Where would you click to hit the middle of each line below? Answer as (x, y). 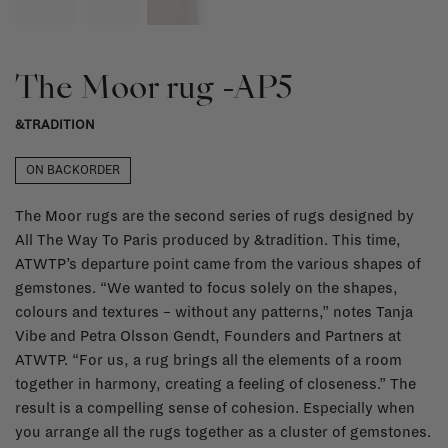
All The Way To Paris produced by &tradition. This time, (208, 239)
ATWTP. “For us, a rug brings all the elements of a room (208, 359)
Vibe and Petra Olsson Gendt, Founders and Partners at (208, 335)
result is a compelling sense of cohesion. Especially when (215, 407)
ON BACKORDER (73, 170)
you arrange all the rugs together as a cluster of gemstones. (223, 431)
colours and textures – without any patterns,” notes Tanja (214, 311)
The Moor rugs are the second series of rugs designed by (214, 215)
